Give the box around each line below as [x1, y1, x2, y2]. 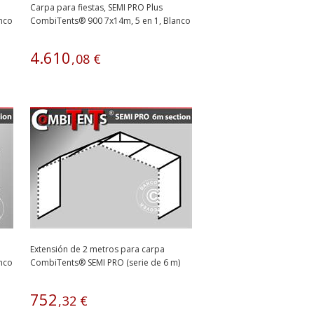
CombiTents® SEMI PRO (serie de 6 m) [30, 257, 180, 268]
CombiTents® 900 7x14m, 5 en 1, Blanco [30, 15, 191, 27]
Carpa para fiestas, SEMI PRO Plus [30, 1, 163, 13]
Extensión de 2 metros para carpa [30, 243, 165, 255]
